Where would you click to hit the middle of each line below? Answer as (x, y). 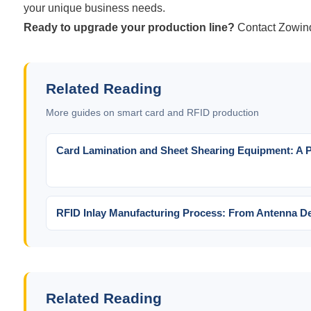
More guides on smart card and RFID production (152, 112)
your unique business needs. (94, 8)
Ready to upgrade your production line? (129, 27)
